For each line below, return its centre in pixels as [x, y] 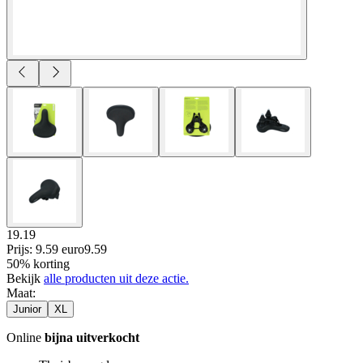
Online [26, 337]
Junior [27, 309]
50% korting [38, 263]
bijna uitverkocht [92, 337]
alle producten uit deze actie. [116, 278]
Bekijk [25, 278]
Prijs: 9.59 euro [45, 249]
